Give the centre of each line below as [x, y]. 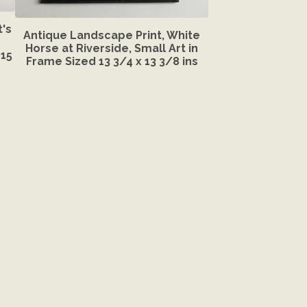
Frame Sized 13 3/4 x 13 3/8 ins [112, 61]
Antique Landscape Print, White [112, 35]
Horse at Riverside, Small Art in [112, 48]
